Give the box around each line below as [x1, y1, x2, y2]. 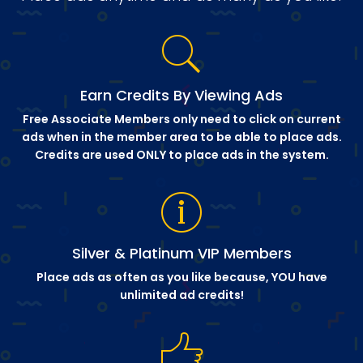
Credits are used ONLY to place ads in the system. [34, 147, 329, 163]
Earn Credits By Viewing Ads [80, 85, 283, 105]
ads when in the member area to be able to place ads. [21, 129, 342, 145]
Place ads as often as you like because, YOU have [36, 269, 327, 285]
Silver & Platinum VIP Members [71, 243, 292, 263]
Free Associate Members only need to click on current [22, 111, 341, 127]
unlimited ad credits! [119, 287, 244, 303]
